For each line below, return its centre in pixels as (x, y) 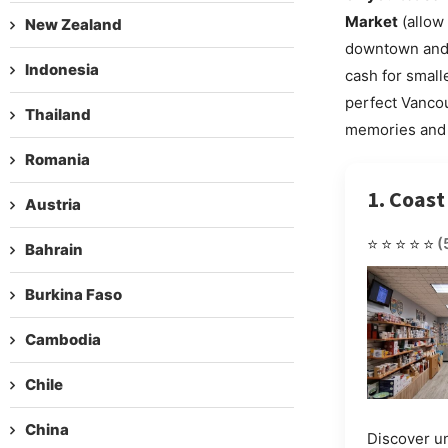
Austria (53, 204)
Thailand (58, 114)
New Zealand (73, 24)
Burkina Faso (73, 294)
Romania (57, 159)
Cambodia (63, 339)
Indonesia (62, 69)
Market (371, 21)
